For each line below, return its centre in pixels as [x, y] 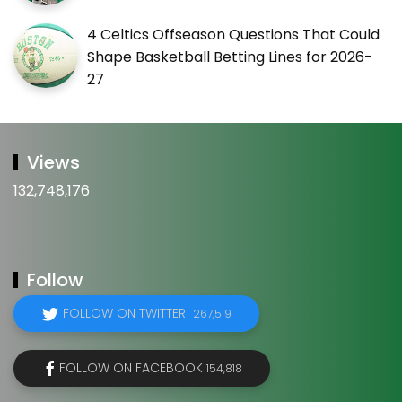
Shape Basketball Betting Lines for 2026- [230, 57]
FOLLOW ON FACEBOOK [133, 368]
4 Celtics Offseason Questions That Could [233, 35]
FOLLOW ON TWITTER [128, 314]
